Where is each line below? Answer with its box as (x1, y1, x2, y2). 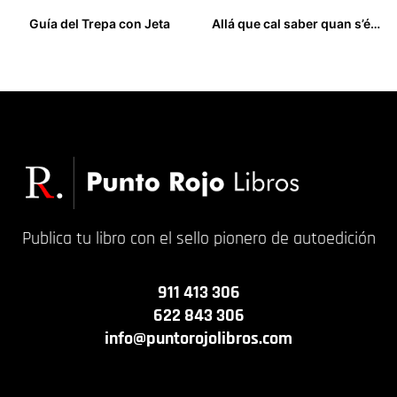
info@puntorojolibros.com (105, 327, 292, 350)
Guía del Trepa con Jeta (28, 16, 170, 32)
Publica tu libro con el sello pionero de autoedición (21, 227, 376, 250)
